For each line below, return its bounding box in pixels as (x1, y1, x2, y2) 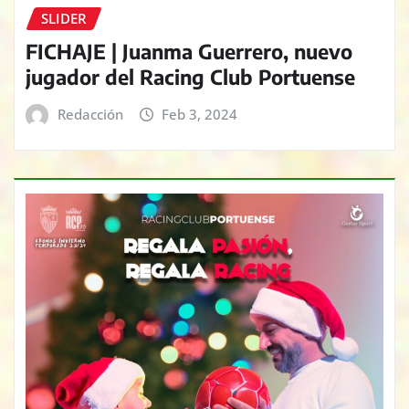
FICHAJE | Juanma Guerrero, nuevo (26, 38, 352, 65)
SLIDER (41, 8, 87, 27)
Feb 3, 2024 (162, 105, 238, 124)
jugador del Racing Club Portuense (26, 64, 355, 90)
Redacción (57, 105, 123, 124)
